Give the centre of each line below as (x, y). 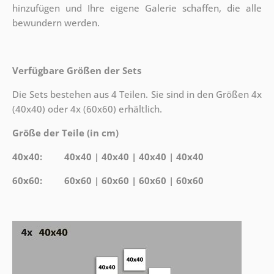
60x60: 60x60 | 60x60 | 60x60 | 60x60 (109, 180)
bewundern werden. (56, 22)
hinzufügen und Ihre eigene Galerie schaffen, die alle (137, 8)
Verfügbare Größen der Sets (76, 70)
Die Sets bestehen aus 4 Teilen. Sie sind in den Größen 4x (137, 94)
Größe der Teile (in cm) (65, 132)
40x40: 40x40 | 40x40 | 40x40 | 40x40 (109, 156)
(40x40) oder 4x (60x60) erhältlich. (87, 109)
